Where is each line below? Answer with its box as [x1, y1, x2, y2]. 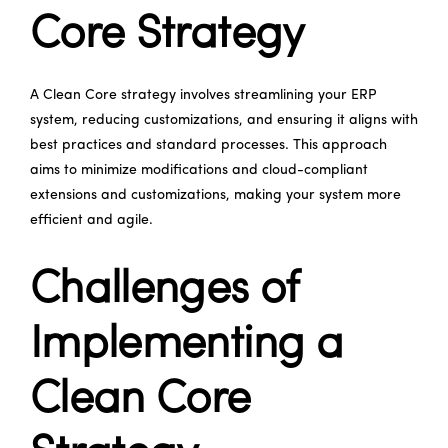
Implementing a [30, 322, 343, 368]
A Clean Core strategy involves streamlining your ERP [30, 87, 376, 103]
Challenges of [30, 267, 299, 313]
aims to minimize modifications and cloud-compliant [30, 162, 368, 178]
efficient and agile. [30, 212, 153, 228]
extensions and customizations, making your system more [30, 187, 401, 203]
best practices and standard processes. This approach [30, 137, 387, 153]
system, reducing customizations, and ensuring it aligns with [30, 112, 418, 128]
